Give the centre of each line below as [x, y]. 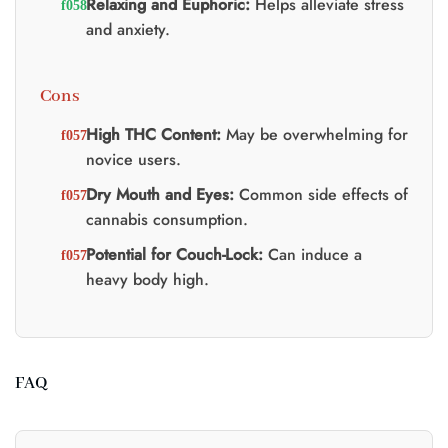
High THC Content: [153, 134]
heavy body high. [147, 279]
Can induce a [312, 254]
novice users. [133, 159]
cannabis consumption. [166, 219]
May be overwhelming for [314, 134]
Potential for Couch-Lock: [174, 254]
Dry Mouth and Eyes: [159, 194]
